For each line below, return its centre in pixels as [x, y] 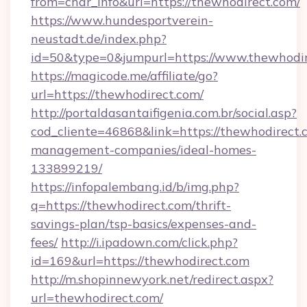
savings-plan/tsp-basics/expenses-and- [144, 224]
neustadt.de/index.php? [99, 39]
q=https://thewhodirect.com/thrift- [131, 205]
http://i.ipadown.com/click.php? [149, 242]
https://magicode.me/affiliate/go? [124, 76]
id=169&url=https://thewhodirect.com [140, 261]
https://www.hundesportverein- [122, 20]
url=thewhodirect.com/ [97, 298]
